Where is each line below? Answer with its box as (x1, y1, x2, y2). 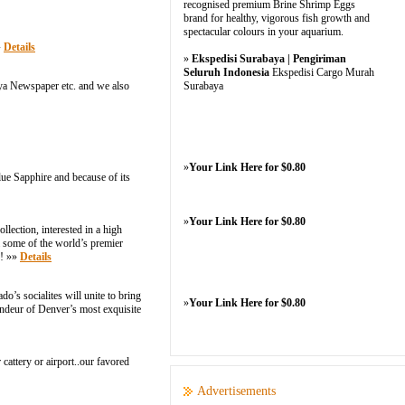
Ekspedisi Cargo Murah (269, 66, 374, 79)
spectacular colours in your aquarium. (184, 25, 344, 38)
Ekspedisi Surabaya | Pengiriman (192, 52, 346, 65)
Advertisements (197, 384, 276, 398)
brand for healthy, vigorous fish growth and (184, 12, 370, 24)
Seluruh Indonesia (184, 66, 269, 79)
